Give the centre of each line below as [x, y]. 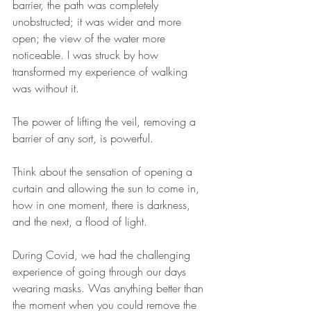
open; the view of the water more [91, 38]
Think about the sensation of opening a [104, 171]
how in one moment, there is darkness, [103, 205]
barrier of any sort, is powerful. [83, 138]
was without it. [46, 88]
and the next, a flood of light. [80, 221]
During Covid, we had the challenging [103, 255]
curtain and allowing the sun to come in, [108, 188]
